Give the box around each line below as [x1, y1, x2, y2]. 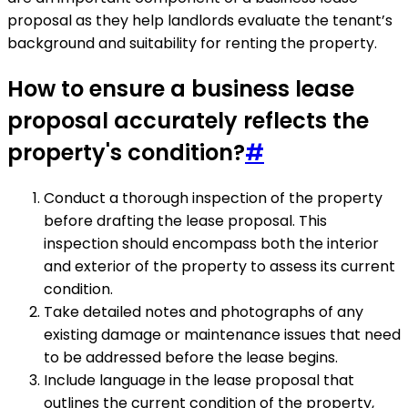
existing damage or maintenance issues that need [44, 323, 401, 345]
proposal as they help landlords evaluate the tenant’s [7, 9, 393, 31]
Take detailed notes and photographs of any [44, 301, 363, 322]
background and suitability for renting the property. [7, 32, 377, 54]
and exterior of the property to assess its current [44, 255, 395, 277]
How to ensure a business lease [7, 73, 354, 104]
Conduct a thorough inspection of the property [44, 187, 382, 209]
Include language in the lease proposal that [44, 369, 354, 391]
